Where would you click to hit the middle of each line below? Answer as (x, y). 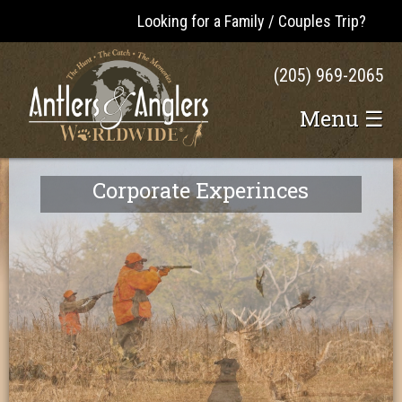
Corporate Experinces (201, 191)
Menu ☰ (342, 118)
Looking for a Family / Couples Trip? (252, 21)
